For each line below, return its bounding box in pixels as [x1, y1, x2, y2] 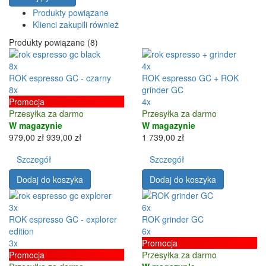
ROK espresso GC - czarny [9, 71, 111, 84]
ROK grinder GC [142, 213, 204, 225]
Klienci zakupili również [33, 18, 119, 30]
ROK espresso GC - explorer [9, 213, 117, 225]
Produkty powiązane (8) [9, 36, 98, 48]
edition [9, 224, 34, 237]
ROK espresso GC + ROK [142, 71, 239, 84]
